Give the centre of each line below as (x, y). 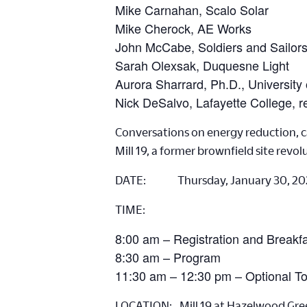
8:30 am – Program (168, 257)
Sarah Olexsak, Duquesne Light (202, 65)
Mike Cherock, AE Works (183, 28)
